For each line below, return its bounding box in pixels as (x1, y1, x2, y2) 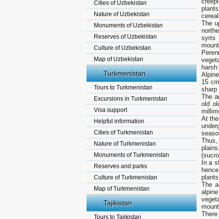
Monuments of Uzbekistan (94, 22, 163, 29)
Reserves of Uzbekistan (94, 33, 157, 40)
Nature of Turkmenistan (94, 140, 156, 147)
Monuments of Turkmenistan (94, 152, 169, 158)
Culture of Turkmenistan (94, 174, 157, 181)
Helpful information (94, 118, 144, 125)
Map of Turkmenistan (94, 185, 150, 192)
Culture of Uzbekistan (94, 44, 151, 51)
